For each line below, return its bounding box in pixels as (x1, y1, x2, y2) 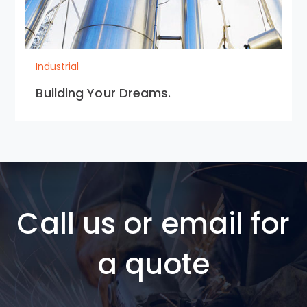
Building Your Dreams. (36, 84, 171, 101)
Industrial (36, 60, 79, 73)
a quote (97, 244, 210, 284)
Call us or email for (16, 204, 291, 244)
